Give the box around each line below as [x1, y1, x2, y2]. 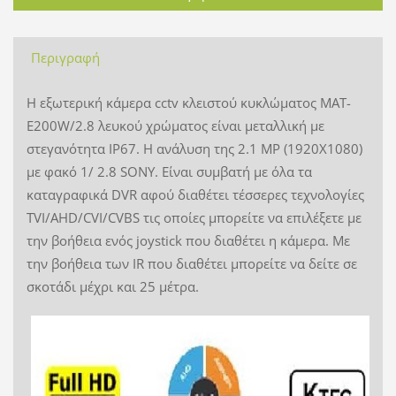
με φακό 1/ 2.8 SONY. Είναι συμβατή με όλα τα [26, 162, 312, 180]
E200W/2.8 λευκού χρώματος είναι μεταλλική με [26, 116, 324, 134]
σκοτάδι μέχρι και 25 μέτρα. [26, 277, 202, 295]
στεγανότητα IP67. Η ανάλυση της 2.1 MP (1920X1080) [26, 139, 362, 157]
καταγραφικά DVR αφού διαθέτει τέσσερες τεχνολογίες [26, 185, 364, 203]
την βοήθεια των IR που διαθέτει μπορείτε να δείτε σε [26, 254, 357, 272]
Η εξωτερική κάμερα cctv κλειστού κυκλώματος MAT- [26, 93, 351, 111]
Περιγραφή [30, 48, 100, 66]
